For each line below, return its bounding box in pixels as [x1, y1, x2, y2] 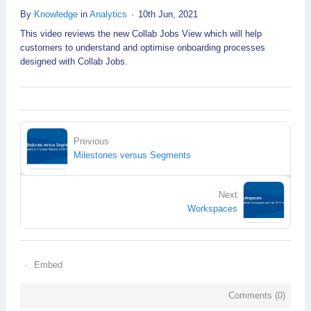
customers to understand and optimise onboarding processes [20, 42, 265, 53]
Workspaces [187, 203, 237, 214]
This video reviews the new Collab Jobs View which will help [20, 28, 262, 39]
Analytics [90, 8, 127, 19]
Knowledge [34, 8, 78, 19]
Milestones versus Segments [74, 149, 191, 160]
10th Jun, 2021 [138, 8, 198, 19]
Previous [74, 135, 109, 146]
